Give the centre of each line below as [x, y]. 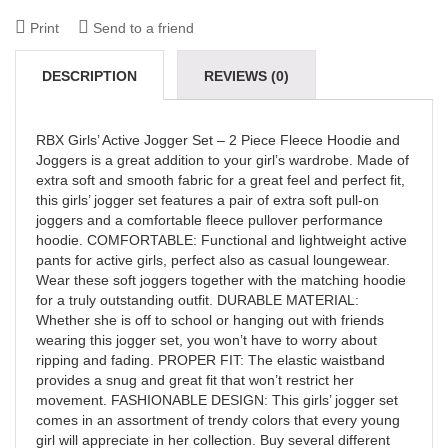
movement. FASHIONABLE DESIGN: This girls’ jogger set [217, 399]
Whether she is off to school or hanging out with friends [210, 319]
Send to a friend [141, 27]
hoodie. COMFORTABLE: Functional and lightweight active [221, 239]
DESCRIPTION [89, 75]
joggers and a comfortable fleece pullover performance [209, 219]
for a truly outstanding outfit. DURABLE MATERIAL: [197, 299]
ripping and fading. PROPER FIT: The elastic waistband [210, 359]
